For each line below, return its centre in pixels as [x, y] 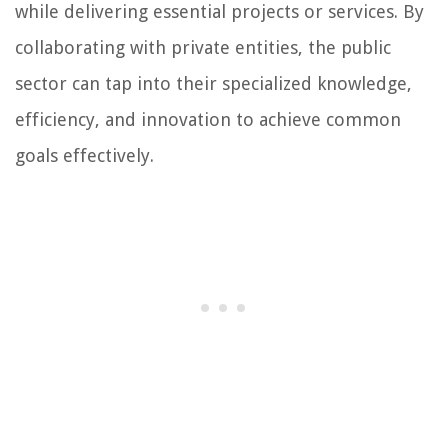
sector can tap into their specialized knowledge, [213, 84]
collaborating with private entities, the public [203, 48]
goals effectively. [84, 156]
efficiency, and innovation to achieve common [208, 120]
